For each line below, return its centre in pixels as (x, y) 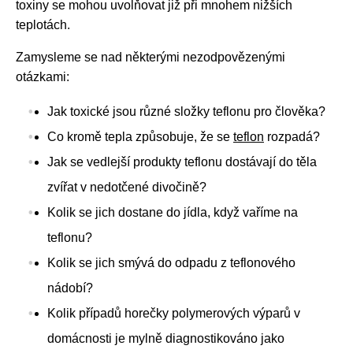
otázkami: (43, 77)
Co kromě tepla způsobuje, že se (140, 137)
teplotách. (43, 25)
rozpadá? (292, 137)
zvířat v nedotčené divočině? (127, 188)
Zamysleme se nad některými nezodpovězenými (150, 58)
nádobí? (70, 288)
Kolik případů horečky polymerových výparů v (174, 314)
